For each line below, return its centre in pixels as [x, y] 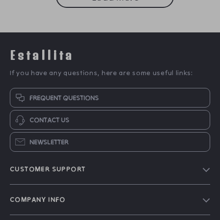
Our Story [27, 205]
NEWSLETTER [49, 142]
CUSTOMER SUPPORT [48, 169]
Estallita [42, 55]
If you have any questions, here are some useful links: [101, 73]
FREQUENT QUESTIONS [64, 98]
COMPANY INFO [38, 199]
